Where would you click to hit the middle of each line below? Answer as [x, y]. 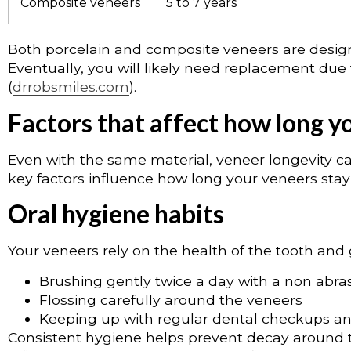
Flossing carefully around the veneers [171, 299]
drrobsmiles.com [71, 87]
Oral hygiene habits [116, 214]
